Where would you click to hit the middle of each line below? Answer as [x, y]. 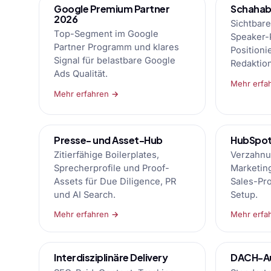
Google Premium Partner [112, 8]
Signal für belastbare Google [115, 61]
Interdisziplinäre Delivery [111, 258]
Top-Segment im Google [106, 34]
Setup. [244, 195]
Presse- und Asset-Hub [108, 140]
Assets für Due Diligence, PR [115, 182]
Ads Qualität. [81, 74]
